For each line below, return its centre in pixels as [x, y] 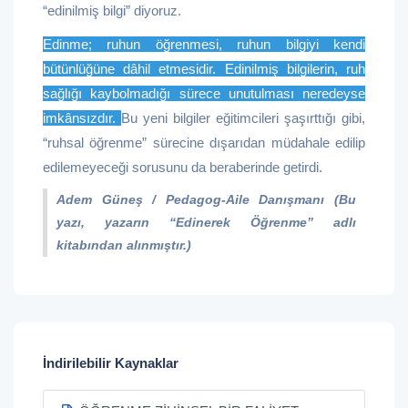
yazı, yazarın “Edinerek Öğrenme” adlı [206, 222]
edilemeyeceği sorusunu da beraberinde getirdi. [183, 167]
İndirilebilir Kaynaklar [111, 363]
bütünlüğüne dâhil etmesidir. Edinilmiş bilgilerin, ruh [204, 69]
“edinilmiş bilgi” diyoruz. [112, 10]
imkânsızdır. [82, 118]
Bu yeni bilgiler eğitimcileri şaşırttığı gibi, [243, 118]
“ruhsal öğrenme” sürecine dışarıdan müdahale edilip [204, 143]
